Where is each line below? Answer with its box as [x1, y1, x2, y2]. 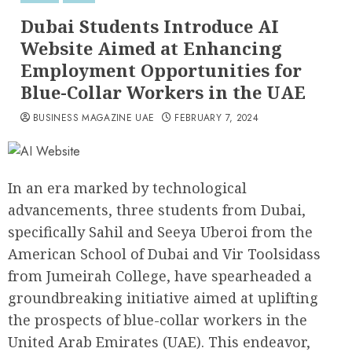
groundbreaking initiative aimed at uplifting [8, 288, 318, 307]
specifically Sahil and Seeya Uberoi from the [8, 222, 313, 241]
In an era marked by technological [8, 178, 247, 197]
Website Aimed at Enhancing [20, 36, 282, 60]
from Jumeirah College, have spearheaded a [8, 266, 312, 285]
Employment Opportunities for [20, 58, 302, 82]
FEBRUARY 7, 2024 [174, 111, 259, 125]
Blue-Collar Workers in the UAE [20, 80, 306, 104]
